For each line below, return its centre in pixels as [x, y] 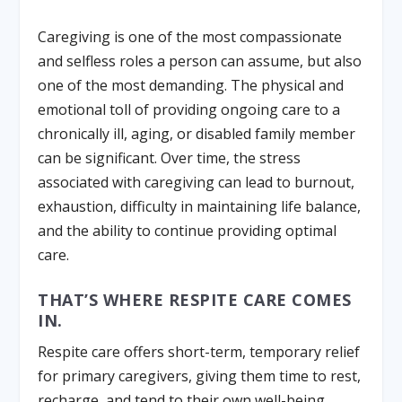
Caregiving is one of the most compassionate [190, 36]
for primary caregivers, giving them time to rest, [200, 376]
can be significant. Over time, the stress [170, 157]
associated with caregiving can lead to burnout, [197, 182]
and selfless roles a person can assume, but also [200, 61]
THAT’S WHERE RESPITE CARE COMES [195, 300]
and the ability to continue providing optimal [188, 230]
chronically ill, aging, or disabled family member [197, 133]
